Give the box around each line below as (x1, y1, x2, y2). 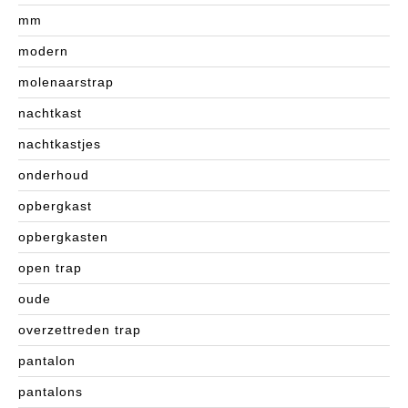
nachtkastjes (18, 137, 101, 152)
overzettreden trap (18, 322, 141, 338)
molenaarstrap (18, 75, 114, 90)
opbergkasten (18, 229, 108, 245)
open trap (18, 260, 82, 276)
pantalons (18, 384, 83, 400)
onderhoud (18, 168, 89, 183)
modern (18, 44, 68, 59)
